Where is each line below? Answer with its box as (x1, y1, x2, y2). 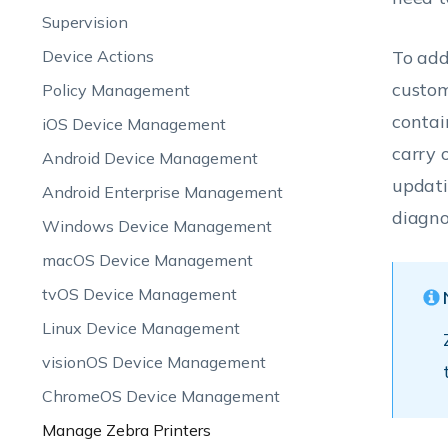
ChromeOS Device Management (41, 386, 280, 406)
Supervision (41, 12, 128, 32)
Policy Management (41, 80, 190, 100)
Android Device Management (41, 148, 258, 168)
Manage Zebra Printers (41, 420, 211, 440)
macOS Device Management (41, 250, 253, 270)
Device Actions (41, 46, 154, 66)
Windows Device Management (41, 216, 272, 236)
